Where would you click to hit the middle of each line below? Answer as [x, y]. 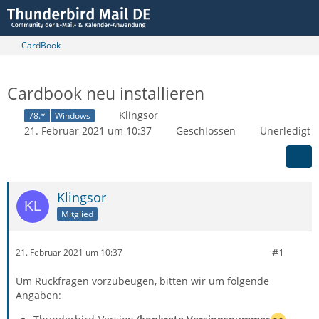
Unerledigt [285, 130]
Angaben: [38, 295]
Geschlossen [206, 130]
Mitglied [77, 214]
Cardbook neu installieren [106, 93]
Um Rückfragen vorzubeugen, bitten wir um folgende [142, 281]
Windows [73, 115]
